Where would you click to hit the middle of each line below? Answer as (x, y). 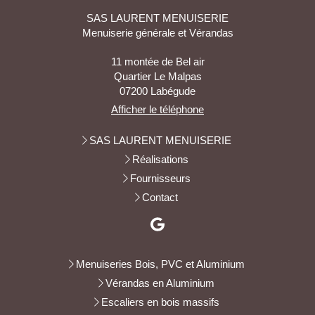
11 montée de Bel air (157, 62)
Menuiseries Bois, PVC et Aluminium (160, 264)
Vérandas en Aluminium (160, 283)
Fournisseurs (160, 179)
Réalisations (160, 160)
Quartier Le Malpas (157, 77)
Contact (160, 198)
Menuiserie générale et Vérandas (157, 33)
